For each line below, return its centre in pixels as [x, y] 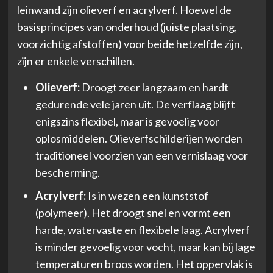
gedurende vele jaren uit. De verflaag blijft [135, 104]
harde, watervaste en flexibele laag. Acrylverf [142, 229]
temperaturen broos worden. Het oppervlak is [144, 264]
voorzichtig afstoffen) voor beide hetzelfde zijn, [129, 44]
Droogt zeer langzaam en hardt [154, 87]
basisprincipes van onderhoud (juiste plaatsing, [127, 27]
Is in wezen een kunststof [147, 195]
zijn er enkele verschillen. [76, 61]
